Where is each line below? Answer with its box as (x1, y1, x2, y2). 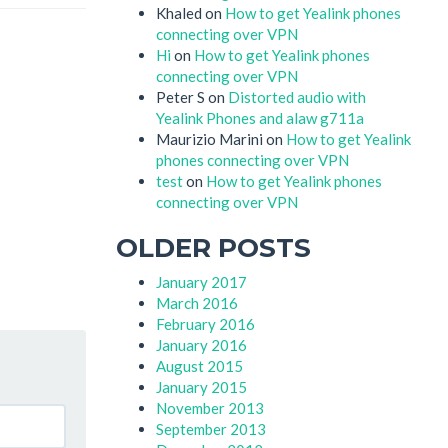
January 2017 (156, 273, 247, 291)
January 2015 (156, 378, 247, 396)
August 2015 (156, 357, 243, 375)
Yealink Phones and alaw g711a (156, 108, 364, 127)
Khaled (156, 3, 202, 22)
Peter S (156, 87, 205, 106)
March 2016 (156, 294, 238, 312)
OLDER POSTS (116, 231, 311, 264)
